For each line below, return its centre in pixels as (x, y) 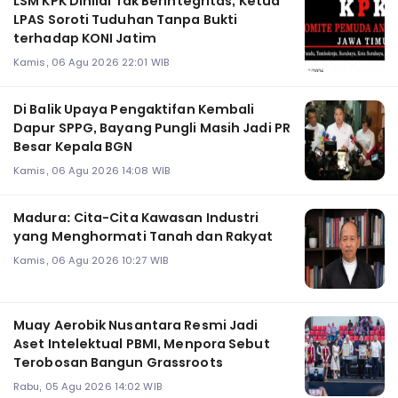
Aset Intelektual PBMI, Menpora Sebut (142, 344)
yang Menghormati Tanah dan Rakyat (143, 237)
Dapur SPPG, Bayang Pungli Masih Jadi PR (152, 128)
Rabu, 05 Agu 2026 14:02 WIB (88, 387)
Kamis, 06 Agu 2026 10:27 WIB (91, 261)
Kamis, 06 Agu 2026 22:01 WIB (91, 63)
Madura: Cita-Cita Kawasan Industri (136, 218)
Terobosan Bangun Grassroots (118, 363)
